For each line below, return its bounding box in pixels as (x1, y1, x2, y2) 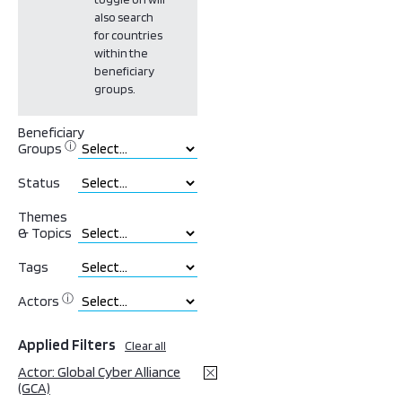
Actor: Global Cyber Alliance (18, 363, 180, 380)
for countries (94, 28, 162, 42)
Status (18, 174, 60, 191)
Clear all (125, 338, 166, 353)
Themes (18, 208, 67, 225)
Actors (18, 293, 59, 310)
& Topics (18, 224, 72, 241)
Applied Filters (18, 336, 116, 354)
